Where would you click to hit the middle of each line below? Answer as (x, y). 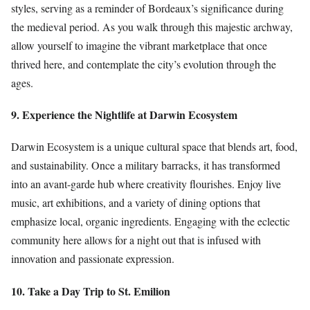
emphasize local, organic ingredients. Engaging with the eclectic (151, 221)
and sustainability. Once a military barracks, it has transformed (146, 165)
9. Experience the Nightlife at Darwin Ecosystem (124, 115)
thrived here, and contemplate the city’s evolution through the (144, 64)
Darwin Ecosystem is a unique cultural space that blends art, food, (154, 147)
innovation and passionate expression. (93, 259)
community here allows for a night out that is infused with (136, 240)
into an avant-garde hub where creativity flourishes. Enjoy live (146, 184)
